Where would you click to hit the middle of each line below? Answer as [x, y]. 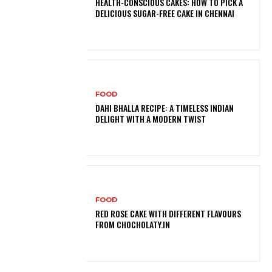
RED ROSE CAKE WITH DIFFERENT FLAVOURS [168, 213]
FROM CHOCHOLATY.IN [133, 224]
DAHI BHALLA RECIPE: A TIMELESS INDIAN [165, 107]
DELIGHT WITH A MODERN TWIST [151, 118]
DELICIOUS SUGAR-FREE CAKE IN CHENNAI [165, 13]
